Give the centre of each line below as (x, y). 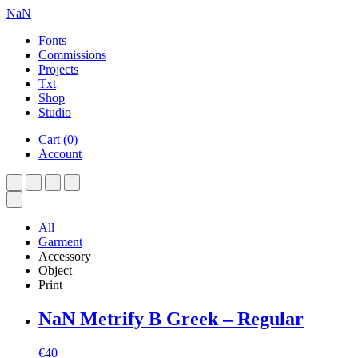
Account (60, 154)
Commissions (72, 55)
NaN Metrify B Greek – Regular (171, 318)
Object (55, 270)
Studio (55, 112)
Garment (60, 242)
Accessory (65, 256)
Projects (58, 69)
